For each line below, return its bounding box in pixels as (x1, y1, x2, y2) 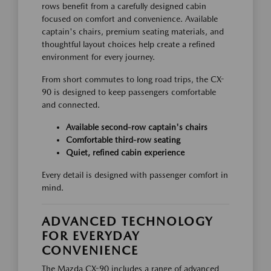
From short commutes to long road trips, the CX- (42, 74, 224, 84)
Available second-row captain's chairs (66, 122, 207, 132)
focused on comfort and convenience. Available (42, 14, 218, 24)
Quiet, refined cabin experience (66, 148, 184, 157)
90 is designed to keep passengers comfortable (42, 87, 216, 97)
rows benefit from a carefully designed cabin (42, 1, 206, 11)
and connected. (42, 100, 100, 109)
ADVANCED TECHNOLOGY (42, 214, 213, 229)
